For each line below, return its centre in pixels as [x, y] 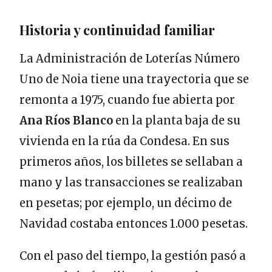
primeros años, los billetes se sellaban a [131, 161]
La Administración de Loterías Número [130, 58]
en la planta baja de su [177, 120]
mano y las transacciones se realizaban [131, 182]
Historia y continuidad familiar [117, 29]
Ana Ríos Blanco [66, 120]
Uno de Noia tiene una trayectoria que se [134, 79]
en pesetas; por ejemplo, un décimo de [126, 203]
